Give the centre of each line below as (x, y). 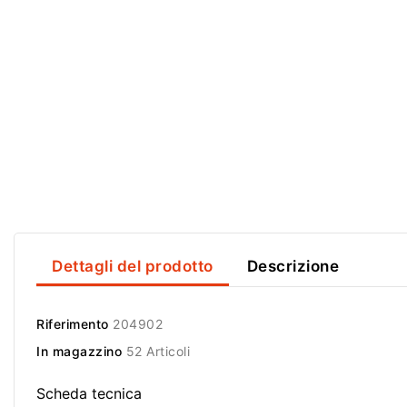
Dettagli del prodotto (133, 266)
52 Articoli (158, 352)
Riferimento (73, 324)
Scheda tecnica (89, 394)
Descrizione (293, 266)
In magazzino (79, 352)
